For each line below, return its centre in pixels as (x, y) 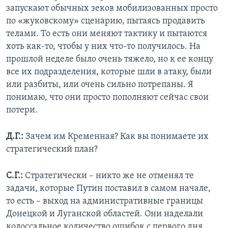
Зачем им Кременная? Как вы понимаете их (116, 137)
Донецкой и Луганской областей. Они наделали (105, 214)
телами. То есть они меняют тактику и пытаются (107, 34)
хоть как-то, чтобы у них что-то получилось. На (103, 47)
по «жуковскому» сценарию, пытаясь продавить (106, 21)
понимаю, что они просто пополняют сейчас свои (107, 98)
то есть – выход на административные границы (105, 202)
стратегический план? (52, 150)
